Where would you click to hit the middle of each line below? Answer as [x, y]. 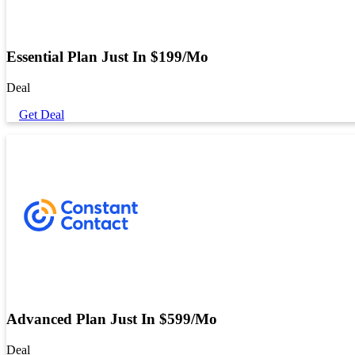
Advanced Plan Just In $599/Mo [112, 319]
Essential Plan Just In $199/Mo [107, 57]
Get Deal [42, 114]
